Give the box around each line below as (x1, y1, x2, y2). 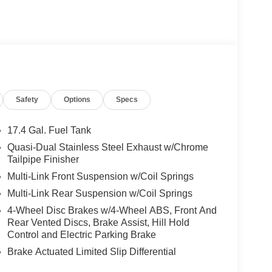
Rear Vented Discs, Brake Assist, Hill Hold (7, 217, 189, 228)
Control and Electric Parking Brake (7, 229, 156, 240)
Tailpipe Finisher (7, 154, 79, 165)
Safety (16, 95, 39, 104)
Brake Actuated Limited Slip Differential (7, 246, 176, 257)
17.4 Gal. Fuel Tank (7, 124, 91, 135)
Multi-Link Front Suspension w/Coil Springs (7, 171, 194, 182)
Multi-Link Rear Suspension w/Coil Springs (7, 188, 192, 199)
